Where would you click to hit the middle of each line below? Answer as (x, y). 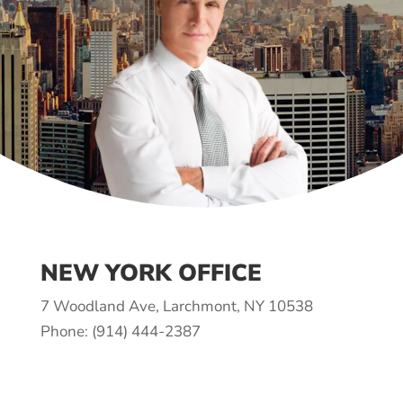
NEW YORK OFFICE (151, 273)
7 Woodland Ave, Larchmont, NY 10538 (176, 306)
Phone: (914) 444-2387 (120, 331)
